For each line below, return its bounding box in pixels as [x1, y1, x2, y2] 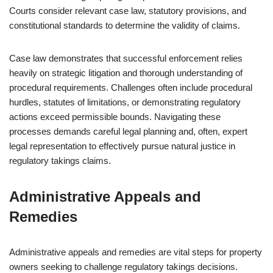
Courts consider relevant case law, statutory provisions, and [9, 5, 246, 16]
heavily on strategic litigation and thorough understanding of [9, 68, 243, 78]
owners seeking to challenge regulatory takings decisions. [9, 261, 238, 272]
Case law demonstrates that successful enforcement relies [9, 53, 243, 63]
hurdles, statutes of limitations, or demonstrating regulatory [9, 97, 241, 107]
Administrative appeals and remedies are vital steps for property [9, 247, 262, 257]
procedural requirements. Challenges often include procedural [9, 82, 252, 93]
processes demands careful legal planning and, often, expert [9, 126, 247, 136]
